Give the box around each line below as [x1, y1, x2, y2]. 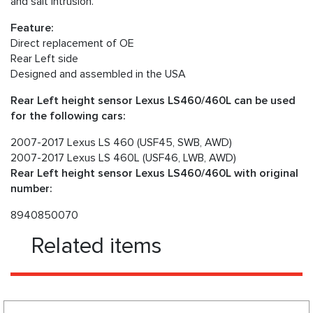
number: [10, 182, 52, 196]
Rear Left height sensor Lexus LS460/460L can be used [10, 94, 296, 108]
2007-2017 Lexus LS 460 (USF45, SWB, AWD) [10, 136, 232, 150]
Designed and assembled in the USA [10, 67, 186, 82]
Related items [31, 233, 162, 261]
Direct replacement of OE [10, 36, 134, 51]
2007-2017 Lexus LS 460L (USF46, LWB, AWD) [10, 151, 236, 166]
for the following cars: [10, 109, 126, 124]
